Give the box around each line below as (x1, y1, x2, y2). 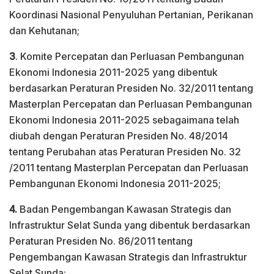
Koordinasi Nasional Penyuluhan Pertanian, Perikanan (9, 8, 253, 21)
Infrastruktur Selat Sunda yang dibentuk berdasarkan (9, 218, 250, 231)
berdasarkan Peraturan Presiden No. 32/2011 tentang (9, 81, 253, 94)
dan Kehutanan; (9, 24, 80, 37)
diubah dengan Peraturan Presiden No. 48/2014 (9, 129, 228, 142)
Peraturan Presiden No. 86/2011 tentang (9, 234, 193, 247)
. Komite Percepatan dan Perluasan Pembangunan (15, 50, 244, 62)
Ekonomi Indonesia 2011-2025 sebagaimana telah (9, 113, 239, 126)
